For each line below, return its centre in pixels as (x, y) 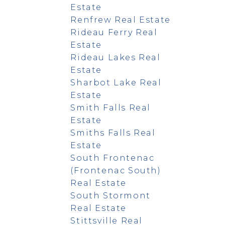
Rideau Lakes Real (116, 57)
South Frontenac (113, 158)
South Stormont (110, 195)
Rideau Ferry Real (114, 32)
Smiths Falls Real (113, 133)
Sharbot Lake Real (116, 82)
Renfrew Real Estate (121, 20)
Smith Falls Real (111, 107)
